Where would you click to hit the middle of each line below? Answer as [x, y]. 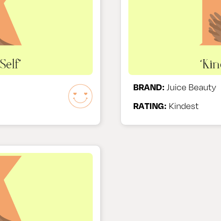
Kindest [183, 105]
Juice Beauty [190, 87]
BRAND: [149, 87]
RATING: [150, 105]
